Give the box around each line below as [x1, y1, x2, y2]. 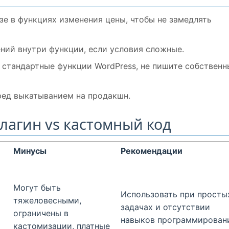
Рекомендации [121, 146, 182, 156]
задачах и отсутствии [121, 202, 210, 213]
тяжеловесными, [13, 195, 81, 206]
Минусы [13, 146, 47, 156]
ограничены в [13, 208, 68, 219]
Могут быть [13, 182, 61, 193]
